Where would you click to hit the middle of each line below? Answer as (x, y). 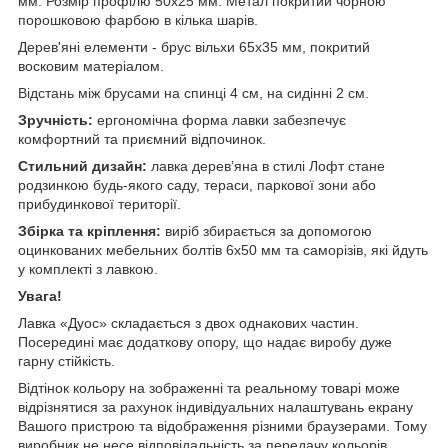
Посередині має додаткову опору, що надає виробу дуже (205, 341)
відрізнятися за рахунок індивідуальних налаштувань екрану (215, 406)
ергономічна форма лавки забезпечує (219, 119)
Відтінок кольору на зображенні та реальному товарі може (209, 387)
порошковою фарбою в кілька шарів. (138, 19)
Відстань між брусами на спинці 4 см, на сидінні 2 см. (193, 92)
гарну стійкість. (66, 360)
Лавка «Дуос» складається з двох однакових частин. (188, 322)
